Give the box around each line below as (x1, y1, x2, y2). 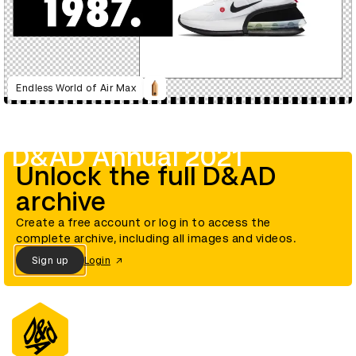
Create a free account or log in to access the (16, 216, 271, 230)
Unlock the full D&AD (16, 161, 277, 192)
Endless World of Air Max (16, 82, 136, 94)
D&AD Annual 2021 (12, 142, 243, 173)
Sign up (32, 254, 68, 266)
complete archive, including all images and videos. (16, 232, 296, 246)
